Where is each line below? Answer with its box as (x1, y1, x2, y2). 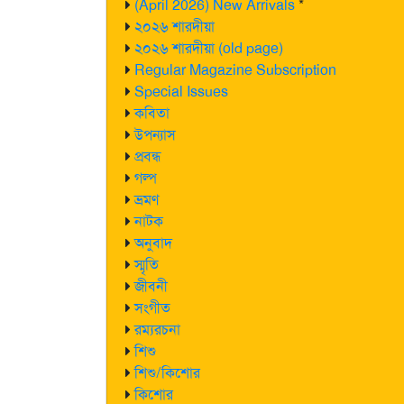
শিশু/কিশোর (134, 363, 200, 382)
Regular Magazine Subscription (134, 60, 336, 79)
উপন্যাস (134, 125, 176, 144)
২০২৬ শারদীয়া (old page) (134, 39, 283, 58)
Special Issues (134, 82, 228, 101)
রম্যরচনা (134, 320, 180, 339)
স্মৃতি (134, 255, 159, 274)
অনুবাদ (134, 234, 172, 252)
